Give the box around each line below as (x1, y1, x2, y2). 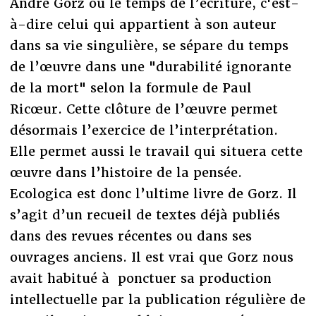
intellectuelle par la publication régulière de (9, 291, 305, 308)
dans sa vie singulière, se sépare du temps (9, 37, 288, 54)
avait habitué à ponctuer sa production (9, 269, 272, 286)
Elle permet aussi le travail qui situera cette (9, 142, 303, 159)
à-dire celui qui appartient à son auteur (9, 16, 276, 32)
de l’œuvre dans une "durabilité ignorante (9, 58, 291, 75)
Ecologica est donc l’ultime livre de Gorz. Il (9, 185, 297, 202)
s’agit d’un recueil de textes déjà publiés (9, 206, 280, 223)
